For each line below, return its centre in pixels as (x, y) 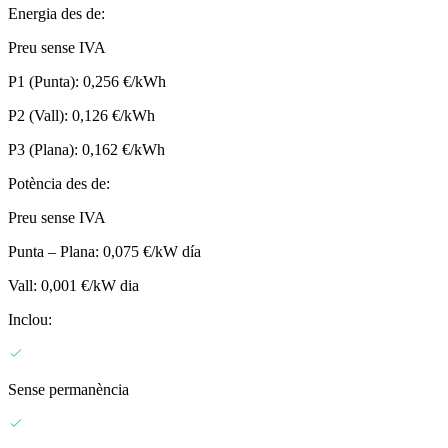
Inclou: (30, 320)
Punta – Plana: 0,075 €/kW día (104, 252)
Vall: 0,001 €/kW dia (73, 286)
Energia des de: (56, 14)
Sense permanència (68, 390)
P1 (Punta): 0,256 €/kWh (87, 82)
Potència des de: (59, 184)
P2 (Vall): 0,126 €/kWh (81, 116)
